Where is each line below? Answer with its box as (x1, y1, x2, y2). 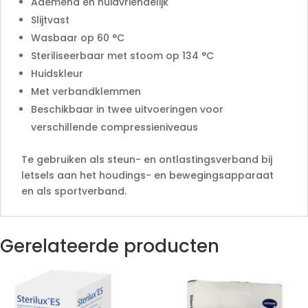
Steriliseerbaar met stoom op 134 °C (31, 48, 214, 63)
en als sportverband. (21, 184, 126, 198)
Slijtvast (31, 12, 69, 27)
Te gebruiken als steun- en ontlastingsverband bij (21, 152, 272, 166)
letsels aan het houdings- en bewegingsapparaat (21, 168, 274, 182)
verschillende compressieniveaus (31, 120, 198, 134)
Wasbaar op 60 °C (31, 30, 124, 45)
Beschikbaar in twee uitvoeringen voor (31, 102, 223, 116)
